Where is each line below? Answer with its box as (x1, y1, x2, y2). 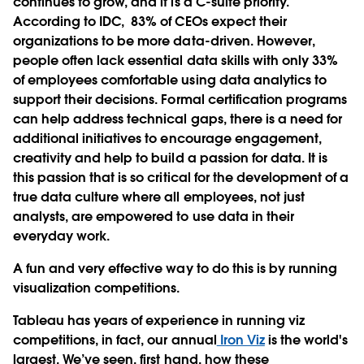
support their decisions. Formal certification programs (13, 90, 348, 108)
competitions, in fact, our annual (13, 331, 217, 349)
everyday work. (13, 227, 110, 245)
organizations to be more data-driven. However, (13, 32, 315, 50)
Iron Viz (216, 331, 265, 349)
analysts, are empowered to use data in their (13, 207, 294, 225)
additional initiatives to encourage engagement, (13, 129, 322, 147)
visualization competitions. (13, 279, 180, 297)
